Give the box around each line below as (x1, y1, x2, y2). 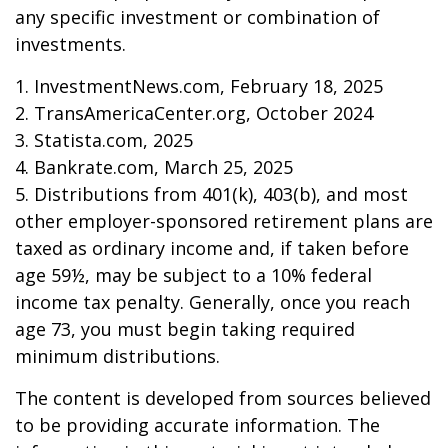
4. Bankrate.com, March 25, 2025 (15, 155, 293, 180)
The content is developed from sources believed (15, 386, 431, 411)
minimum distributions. (15, 344, 220, 369)
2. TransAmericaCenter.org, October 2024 (15, 101, 373, 126)
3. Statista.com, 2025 (15, 128, 193, 153)
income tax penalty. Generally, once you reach (15, 290, 410, 315)
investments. (15, 32, 126, 57)
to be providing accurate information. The (15, 413, 380, 438)
